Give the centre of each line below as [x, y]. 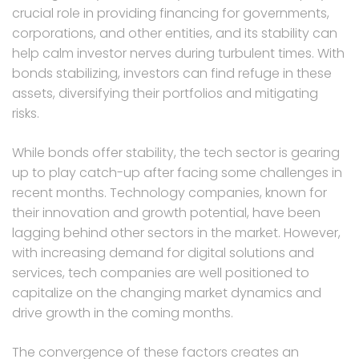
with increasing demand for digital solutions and [163, 252]
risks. [26, 113]
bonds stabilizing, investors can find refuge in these [172, 73]
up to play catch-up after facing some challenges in [177, 172]
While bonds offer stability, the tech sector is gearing [176, 152]
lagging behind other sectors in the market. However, [176, 232]
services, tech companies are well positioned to [161, 272]
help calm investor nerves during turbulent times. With [178, 53]
